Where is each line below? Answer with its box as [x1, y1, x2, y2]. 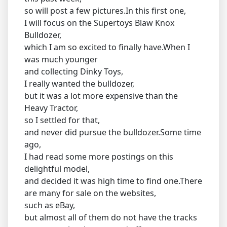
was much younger [24, 53, 98, 65]
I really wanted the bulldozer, [24, 78, 134, 89]
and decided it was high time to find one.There [24, 175, 202, 186]
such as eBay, [24, 199, 75, 211]
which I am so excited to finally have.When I [24, 41, 190, 53]
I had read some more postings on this [24, 150, 173, 162]
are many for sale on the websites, [24, 187, 156, 199]
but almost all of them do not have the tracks [24, 211, 197, 223]
